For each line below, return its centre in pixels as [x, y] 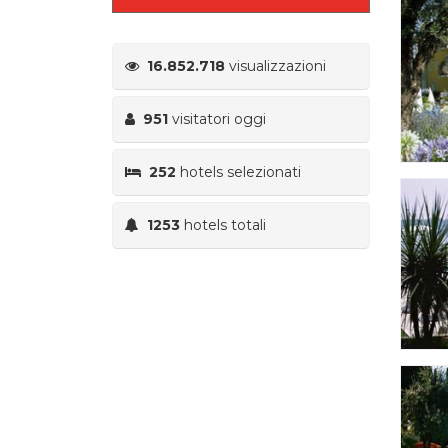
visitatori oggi [217, 118]
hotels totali [223, 224]
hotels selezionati [238, 171]
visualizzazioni [275, 65]
